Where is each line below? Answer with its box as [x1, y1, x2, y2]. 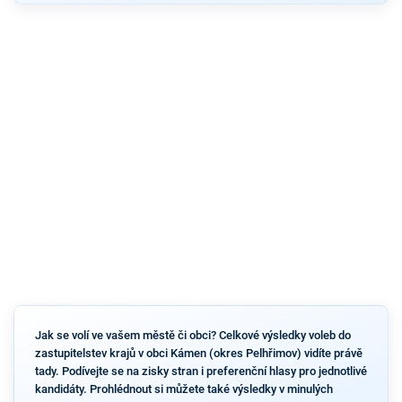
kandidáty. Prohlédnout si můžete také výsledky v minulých [34, 381, 333, 396]
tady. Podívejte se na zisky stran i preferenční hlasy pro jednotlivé [34, 363, 367, 378]
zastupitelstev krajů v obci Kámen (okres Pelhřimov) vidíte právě [34, 345, 363, 360]
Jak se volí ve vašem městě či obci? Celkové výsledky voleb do [34, 328, 351, 342]
